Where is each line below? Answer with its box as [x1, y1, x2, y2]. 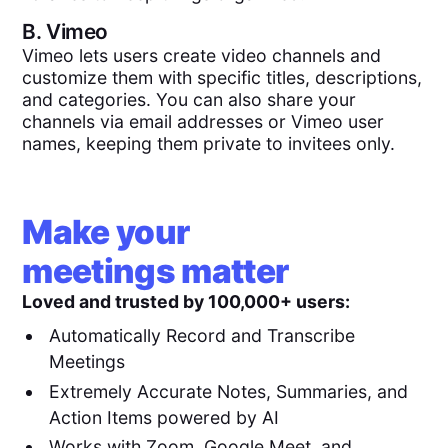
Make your [22, 211, 190, 252]
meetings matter [22, 250, 289, 291]
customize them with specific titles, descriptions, [22, 66, 423, 88]
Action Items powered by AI [48, 406, 279, 428]
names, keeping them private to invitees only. [22, 132, 396, 154]
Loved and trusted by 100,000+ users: [22, 290, 351, 312]
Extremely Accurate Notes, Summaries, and [48, 380, 408, 402]
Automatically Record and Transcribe [48, 324, 355, 346]
